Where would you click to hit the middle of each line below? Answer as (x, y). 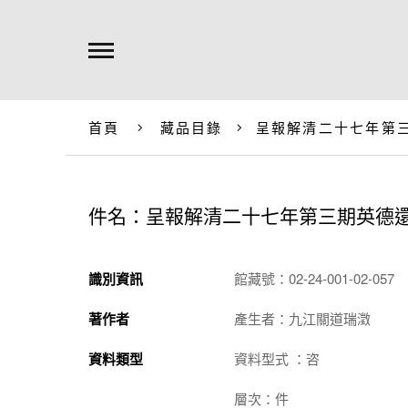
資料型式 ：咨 (277, 358)
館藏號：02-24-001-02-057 (314, 278)
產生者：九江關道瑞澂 (302, 318)
